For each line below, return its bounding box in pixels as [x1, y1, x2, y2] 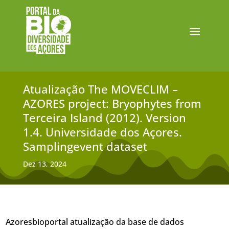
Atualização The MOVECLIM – [22, 81, 178, 97]
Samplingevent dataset [22, 139, 147, 154]
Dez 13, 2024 [22, 159, 66, 169]
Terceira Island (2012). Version [22, 110, 186, 125]
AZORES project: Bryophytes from [22, 96, 201, 111]
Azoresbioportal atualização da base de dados [6, 216, 185, 227]
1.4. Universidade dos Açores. [22, 124, 182, 140]
